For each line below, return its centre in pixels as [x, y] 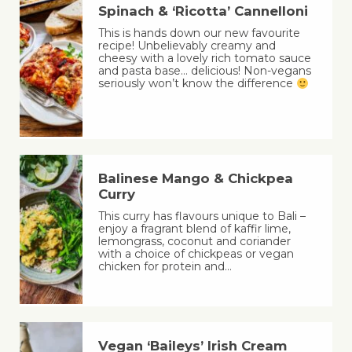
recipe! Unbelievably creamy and [187, 46]
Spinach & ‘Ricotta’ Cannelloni [203, 11]
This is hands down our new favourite [199, 33]
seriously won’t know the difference [197, 84]
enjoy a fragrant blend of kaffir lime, [194, 229]
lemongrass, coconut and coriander [194, 242]
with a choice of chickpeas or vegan [196, 254]
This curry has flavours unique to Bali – [202, 216]
